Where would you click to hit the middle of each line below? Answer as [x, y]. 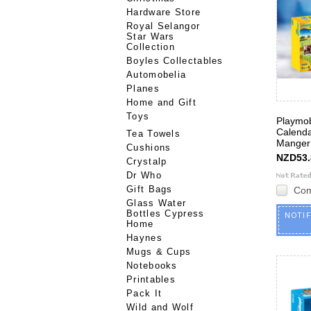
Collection [151, 47]
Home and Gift [161, 102]
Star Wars [151, 36]
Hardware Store [164, 12]
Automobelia [157, 75]
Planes [143, 89]
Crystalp [147, 161]
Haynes [144, 238]
